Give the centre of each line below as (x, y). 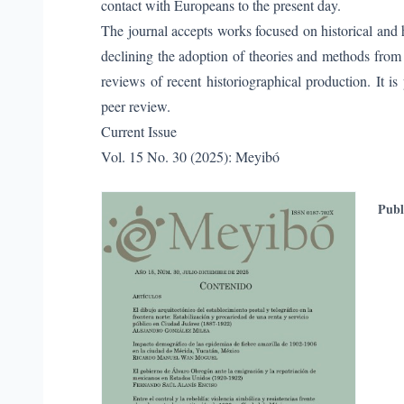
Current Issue (139, 131)
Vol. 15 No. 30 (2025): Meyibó (190, 156)
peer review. (136, 106)
